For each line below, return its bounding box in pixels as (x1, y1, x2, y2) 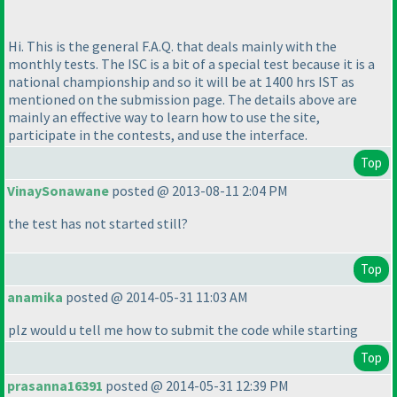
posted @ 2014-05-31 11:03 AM (63, 288, 248, 307)
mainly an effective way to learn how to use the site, (8, 107, 320, 126)
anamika (7, 288, 63, 307)
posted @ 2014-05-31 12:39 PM (103, 377, 289, 395)
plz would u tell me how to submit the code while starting (8, 321, 358, 339)
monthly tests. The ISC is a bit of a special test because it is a (8, 54, 375, 73)
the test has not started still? (8, 214, 188, 233)
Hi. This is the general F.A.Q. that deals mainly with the (8, 36, 337, 55)
